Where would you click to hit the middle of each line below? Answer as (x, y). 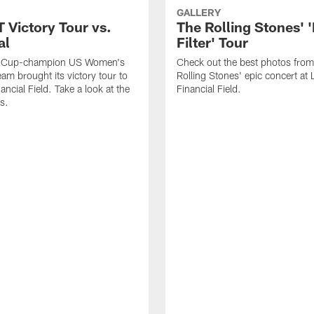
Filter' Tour (212, 42)
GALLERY (199, 13)
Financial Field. (209, 89)
